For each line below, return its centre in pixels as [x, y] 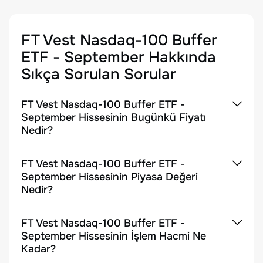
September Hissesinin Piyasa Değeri [109, 177]
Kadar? [38, 249]
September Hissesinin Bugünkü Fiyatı [114, 117]
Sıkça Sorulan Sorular [99, 74]
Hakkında [180, 57]
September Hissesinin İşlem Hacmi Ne [114, 236]
